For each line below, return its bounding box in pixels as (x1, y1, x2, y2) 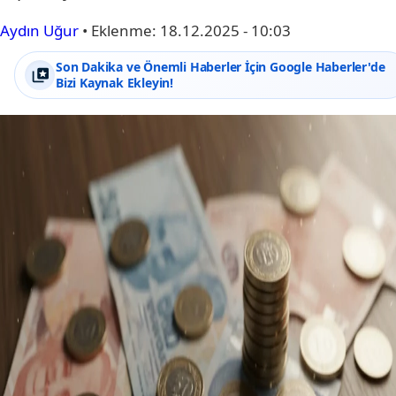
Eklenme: (91, 20, 160, 41)
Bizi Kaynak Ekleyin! (56, 74, 174, 91)
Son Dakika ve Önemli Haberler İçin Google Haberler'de (56, 58, 385, 75)
